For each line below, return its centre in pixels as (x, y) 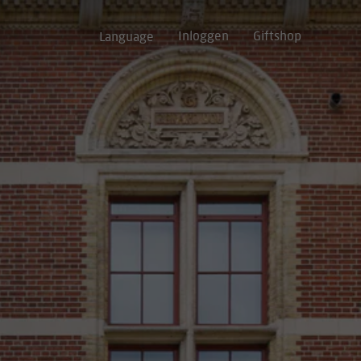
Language (127, 36)
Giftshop (278, 36)
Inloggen (204, 36)
